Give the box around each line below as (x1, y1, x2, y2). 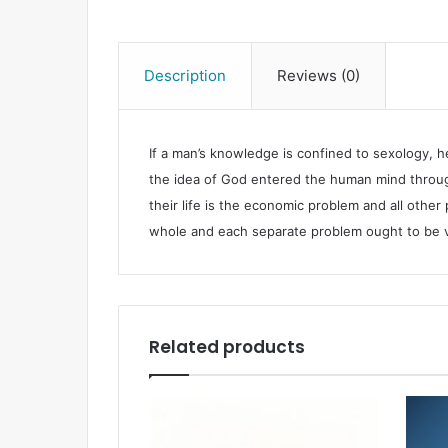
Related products (149, 334, 305, 359)
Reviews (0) (277, 65, 360, 85)
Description (144, 65, 226, 85)
